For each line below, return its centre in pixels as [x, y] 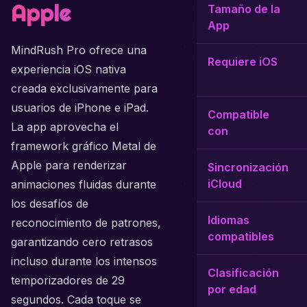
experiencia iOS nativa [69, 69]
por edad [232, 289]
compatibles [241, 236]
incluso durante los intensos [84, 261]
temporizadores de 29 [68, 280]
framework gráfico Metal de [84, 146]
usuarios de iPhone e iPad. [80, 108]
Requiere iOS [243, 62]
